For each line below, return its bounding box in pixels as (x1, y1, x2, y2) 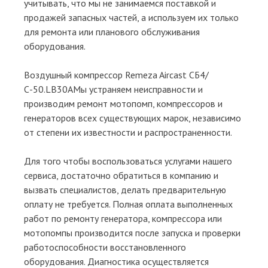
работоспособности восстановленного (24, 240, 186, 253)
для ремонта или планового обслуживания (24, 25, 200, 38)
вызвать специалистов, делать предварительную (24, 183, 226, 196)
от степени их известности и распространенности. (24, 126, 232, 138)
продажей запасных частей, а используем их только (24, 11, 239, 23)
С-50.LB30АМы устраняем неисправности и (24, 83, 203, 95)
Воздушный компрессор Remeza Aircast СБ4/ (24, 68, 209, 81)
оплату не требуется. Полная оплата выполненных (24, 197, 233, 210)
